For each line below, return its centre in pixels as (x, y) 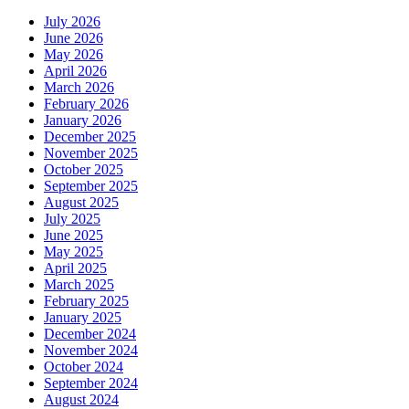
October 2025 (84, 169)
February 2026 (86, 103)
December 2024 (90, 333)
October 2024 (84, 366)
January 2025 (83, 317)
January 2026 (83, 120)
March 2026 (79, 87)
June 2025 (73, 235)
